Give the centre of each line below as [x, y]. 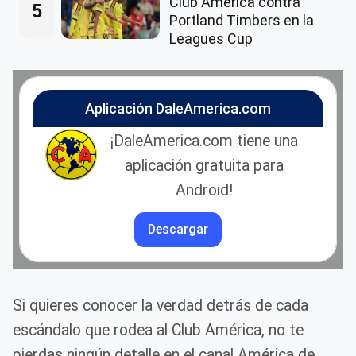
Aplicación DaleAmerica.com [178, 108]
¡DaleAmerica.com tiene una [204, 141]
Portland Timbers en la [242, 20]
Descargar [178, 229]
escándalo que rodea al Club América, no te [158, 330]
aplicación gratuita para [204, 165]
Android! [204, 190]
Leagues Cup [211, 38]
